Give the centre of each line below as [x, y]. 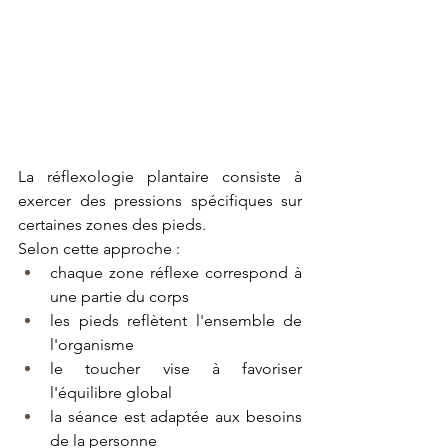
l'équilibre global [111, 392]
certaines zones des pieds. [112, 224]
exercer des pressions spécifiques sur [160, 200]
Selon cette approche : [99, 248]
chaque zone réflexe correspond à [176, 272]
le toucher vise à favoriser [176, 368]
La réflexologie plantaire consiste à [160, 176]
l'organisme [92, 344]
